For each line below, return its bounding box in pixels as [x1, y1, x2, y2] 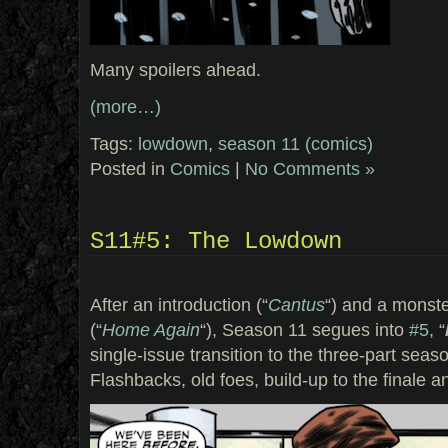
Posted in [90, 157, 170, 179]
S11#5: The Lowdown [90, 227, 342, 255]
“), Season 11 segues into [200, 318, 409, 340]
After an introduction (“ [90, 293, 268, 315]
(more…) [90, 96, 161, 117]
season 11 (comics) [218, 132, 373, 154]
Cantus [268, 293, 325, 315]
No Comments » [245, 157, 375, 179]
